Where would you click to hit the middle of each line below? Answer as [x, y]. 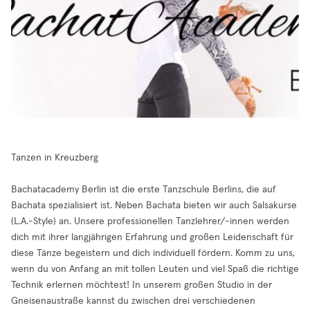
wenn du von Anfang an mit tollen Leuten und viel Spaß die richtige [155, 269]
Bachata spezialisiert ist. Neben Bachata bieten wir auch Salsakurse [154, 206]
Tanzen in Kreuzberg [55, 158]
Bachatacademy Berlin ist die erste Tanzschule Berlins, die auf [144, 190]
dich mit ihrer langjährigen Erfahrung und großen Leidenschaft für [152, 237]
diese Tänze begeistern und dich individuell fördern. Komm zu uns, [153, 253]
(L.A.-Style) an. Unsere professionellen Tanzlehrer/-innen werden [150, 221]
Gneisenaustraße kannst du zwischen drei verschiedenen [133, 301]
